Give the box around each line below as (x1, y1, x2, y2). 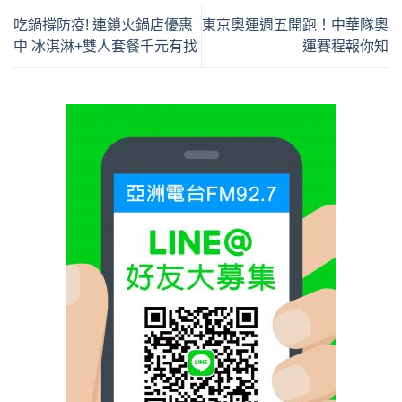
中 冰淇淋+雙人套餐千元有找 (13, 38, 197, 54)
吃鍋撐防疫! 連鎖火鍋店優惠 (13, 16, 193, 32)
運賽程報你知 (302, 38, 389, 54)
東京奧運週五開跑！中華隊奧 (202, 16, 389, 32)
